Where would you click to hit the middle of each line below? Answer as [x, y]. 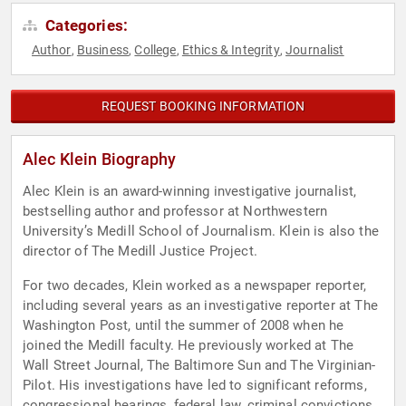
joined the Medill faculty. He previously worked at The [188, 346]
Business [103, 50]
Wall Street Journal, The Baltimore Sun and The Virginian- [199, 366]
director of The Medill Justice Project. [140, 251]
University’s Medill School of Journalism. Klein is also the [201, 232]
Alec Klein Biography [100, 159]
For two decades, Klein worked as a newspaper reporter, [195, 286]
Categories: [85, 26]
